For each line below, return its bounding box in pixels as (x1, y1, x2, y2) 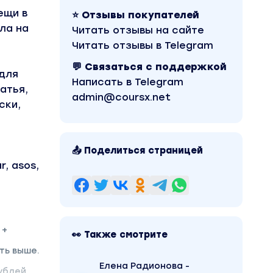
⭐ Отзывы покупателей (72, 9, 199, 21)
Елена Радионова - (99, 261, 190, 271)
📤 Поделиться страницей (72, 145, 203, 156)
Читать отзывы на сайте (72, 24, 204, 36)
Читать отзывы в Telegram (72, 40, 213, 51)
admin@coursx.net (72, 91, 171, 103)
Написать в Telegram (72, 76, 183, 88)
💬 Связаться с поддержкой (72, 61, 227, 73)
